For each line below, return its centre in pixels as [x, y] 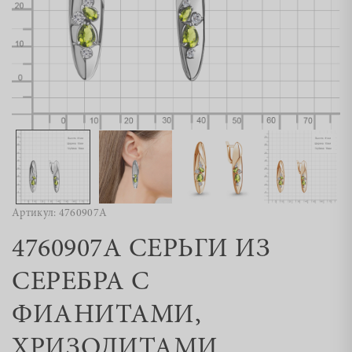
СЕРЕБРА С [81, 283]
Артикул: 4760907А [60, 214]
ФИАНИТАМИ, [106, 316]
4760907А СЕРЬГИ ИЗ [141, 250]
